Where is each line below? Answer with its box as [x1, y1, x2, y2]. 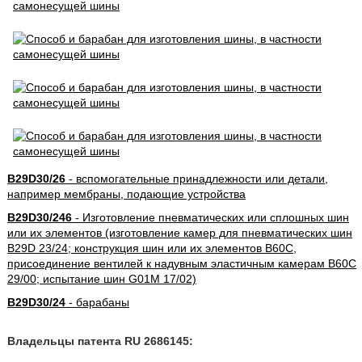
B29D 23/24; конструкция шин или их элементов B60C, [6, 242, 297, 255]
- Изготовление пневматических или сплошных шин [71, 211, 349, 224]
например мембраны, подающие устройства [6, 187, 246, 200]
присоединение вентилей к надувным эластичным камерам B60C [6, 257, 356, 270]
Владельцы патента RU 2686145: [6, 335, 193, 347]
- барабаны [65, 296, 129, 309]
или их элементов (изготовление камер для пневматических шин [6, 226, 352, 239]
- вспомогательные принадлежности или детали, [65, 172, 328, 185]
